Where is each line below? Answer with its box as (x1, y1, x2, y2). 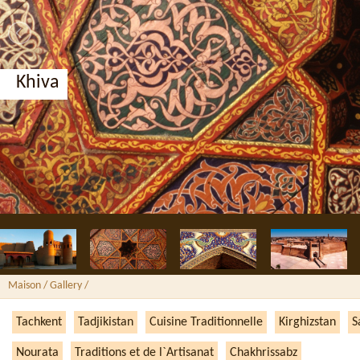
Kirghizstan (279, 316, 336, 329)
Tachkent (16, 316, 62, 329)
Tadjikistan (78, 316, 133, 329)
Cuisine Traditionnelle (149, 316, 263, 329)
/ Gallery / (41, 280, 88, 292)
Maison (8, 280, 41, 292)
